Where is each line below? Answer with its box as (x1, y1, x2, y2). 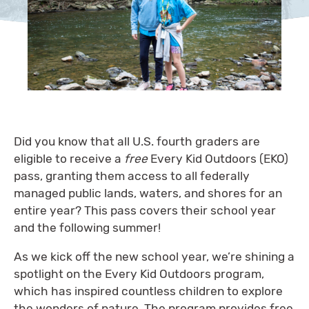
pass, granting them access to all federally (14, 168, 250, 183)
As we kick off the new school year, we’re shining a (14, 250, 295, 263)
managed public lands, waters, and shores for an (14, 186, 282, 200)
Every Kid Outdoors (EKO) (150, 151, 288, 166)
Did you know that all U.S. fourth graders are (14, 134, 260, 148)
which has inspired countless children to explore (14, 284, 283, 298)
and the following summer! (14, 220, 161, 235)
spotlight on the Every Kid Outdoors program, (14, 267, 264, 281)
